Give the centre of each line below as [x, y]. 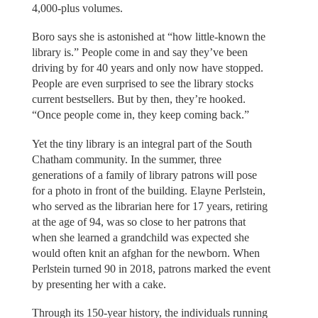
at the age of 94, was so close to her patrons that [138, 221]
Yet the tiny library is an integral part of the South [142, 143]
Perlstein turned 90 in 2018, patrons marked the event [151, 268]
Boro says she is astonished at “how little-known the [148, 37]
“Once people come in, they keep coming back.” [140, 115]
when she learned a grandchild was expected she [140, 237]
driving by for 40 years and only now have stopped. [147, 68]
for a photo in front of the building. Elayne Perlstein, [148, 190]
